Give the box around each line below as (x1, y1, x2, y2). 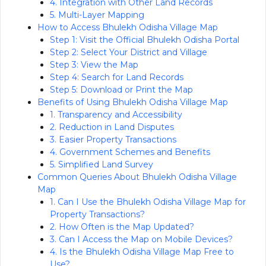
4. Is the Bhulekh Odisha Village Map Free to (50, 246, 234, 257)
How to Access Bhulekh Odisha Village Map (37, 21, 218, 33)
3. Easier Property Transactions (50, 134, 176, 145)
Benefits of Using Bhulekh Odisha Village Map (37, 96, 228, 107)
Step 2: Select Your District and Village (50, 46, 207, 58)
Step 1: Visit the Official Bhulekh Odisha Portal (50, 34, 239, 45)
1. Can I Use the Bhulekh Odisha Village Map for (50, 196, 246, 207)
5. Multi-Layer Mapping (50, 9, 144, 20)
